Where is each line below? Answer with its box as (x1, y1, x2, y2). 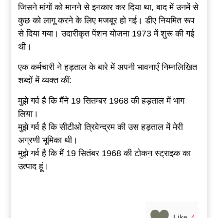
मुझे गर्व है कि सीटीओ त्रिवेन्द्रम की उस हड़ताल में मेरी (18, 122, 183, 132)
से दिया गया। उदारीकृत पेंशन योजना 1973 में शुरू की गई (18, 29, 194, 39)
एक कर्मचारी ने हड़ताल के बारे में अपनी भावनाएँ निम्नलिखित (18, 62, 197, 73)
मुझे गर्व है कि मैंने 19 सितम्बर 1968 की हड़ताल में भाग (18, 96, 184, 106)
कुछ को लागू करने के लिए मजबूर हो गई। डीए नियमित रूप (18, 16, 195, 26)
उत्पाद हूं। (18, 162, 49, 172)
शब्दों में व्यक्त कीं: (18, 75, 72, 86)
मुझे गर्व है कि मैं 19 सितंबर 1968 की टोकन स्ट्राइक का (18, 148, 191, 159)
